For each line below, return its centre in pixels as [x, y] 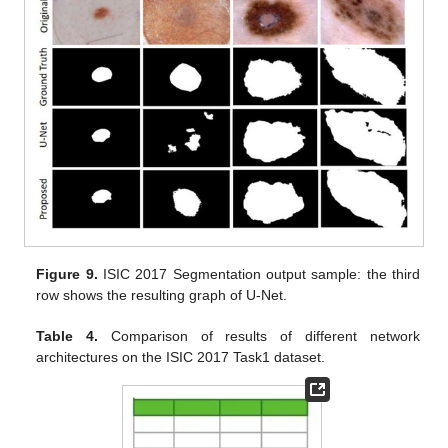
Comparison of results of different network [259, 335]
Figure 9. [67, 273]
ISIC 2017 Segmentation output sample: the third [258, 273]
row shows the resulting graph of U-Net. [162, 294]
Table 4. [67, 335]
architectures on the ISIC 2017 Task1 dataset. [181, 356]
